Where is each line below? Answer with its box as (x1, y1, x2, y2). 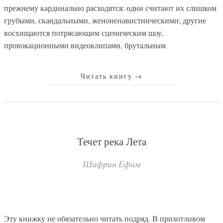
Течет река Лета (77, 134, 146, 148)
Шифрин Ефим (83, 157, 140, 170)
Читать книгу (80, 72, 135, 81)
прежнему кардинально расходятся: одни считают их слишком (4, 2, 217, 13)
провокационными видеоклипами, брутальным (4, 39, 166, 50)
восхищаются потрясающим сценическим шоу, (4, 27, 164, 38)
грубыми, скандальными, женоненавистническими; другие (4, 14, 206, 25)
